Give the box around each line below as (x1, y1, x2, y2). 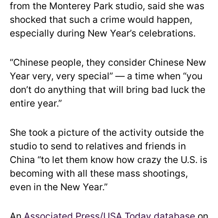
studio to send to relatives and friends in (10, 140, 186, 152)
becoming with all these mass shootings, (10, 167, 188, 179)
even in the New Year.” (10, 181, 108, 193)
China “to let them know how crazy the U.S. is (10, 154, 207, 165)
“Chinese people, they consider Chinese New (10, 56, 206, 68)
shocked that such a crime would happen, (10, 14, 192, 25)
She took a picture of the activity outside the (10, 127, 204, 138)
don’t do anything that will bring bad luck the (10, 84, 205, 95)
